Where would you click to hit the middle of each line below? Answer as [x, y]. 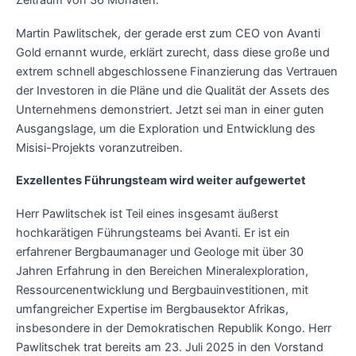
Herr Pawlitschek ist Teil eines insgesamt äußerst [147, 213]
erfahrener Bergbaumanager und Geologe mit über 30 [160, 252]
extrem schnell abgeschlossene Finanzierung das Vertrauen [177, 71]
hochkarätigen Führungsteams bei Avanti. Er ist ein [153, 232]
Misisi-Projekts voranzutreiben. [99, 147]
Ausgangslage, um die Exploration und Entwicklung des [166, 128]
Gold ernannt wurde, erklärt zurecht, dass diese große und [173, 52]
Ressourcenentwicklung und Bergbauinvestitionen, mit [162, 290]
